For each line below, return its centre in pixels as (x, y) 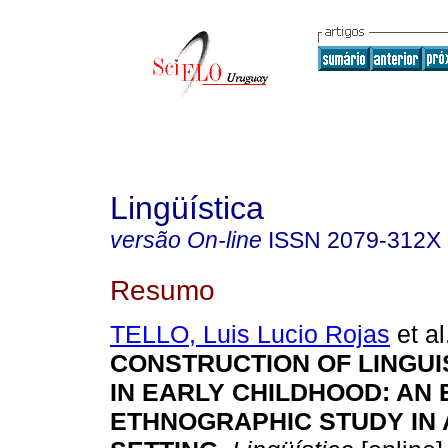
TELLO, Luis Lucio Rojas (250, 334)
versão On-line (186, 240)
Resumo (162, 289)
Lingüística (187, 208)
